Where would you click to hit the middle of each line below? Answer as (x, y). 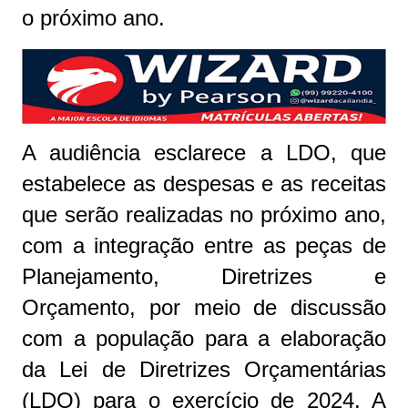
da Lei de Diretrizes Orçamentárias (204, 369)
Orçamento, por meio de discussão (204, 307)
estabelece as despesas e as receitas (204, 183)
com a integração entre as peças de (204, 245)
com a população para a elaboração (204, 338)
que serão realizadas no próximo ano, (204, 214)
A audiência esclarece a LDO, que (204, 152)
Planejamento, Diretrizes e (204, 276)
